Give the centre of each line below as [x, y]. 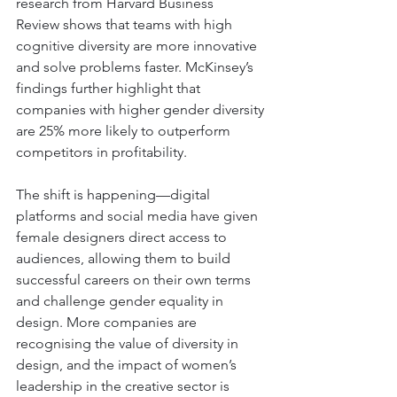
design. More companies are [108, 322]
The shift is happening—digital [115, 194]
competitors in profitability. [103, 152]
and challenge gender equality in [121, 300]
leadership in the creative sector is [125, 385]
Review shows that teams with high [126, 24]
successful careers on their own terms [135, 279]
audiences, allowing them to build [125, 258]
